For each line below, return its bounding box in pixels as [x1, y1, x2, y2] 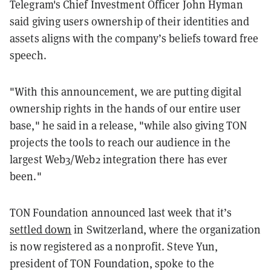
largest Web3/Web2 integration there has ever [10, 152, 228, 166]
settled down [10, 222, 72, 237]
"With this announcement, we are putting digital [10, 84, 241, 99]
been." [10, 169, 42, 183]
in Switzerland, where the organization [71, 222, 261, 237]
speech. [10, 48, 47, 62]
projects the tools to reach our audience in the [10, 135, 230, 149]
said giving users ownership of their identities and [10, 14, 250, 28]
